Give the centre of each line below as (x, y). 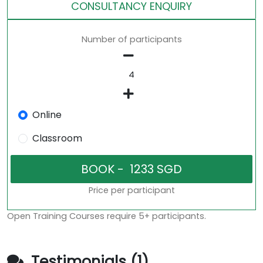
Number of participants (131, 40)
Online (47, 115)
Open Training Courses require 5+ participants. (107, 216)
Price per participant (131, 190)
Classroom (57, 139)
